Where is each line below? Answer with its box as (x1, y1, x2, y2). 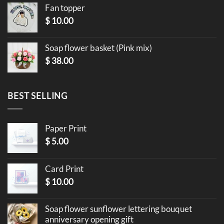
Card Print (45, 163, 83, 174)
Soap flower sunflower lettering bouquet (45, 203, 192, 214)
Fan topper (45, 2, 85, 13)
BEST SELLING (7, 90, 68, 101)
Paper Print (45, 122, 86, 133)
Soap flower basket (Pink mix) (45, 42, 152, 53)
